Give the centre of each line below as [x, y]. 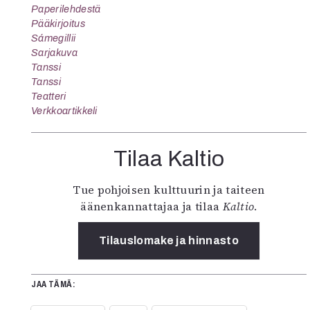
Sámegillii [54, 38]
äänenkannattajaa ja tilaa [152, 206]
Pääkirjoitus [58, 24]
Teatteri [49, 96]
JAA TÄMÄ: [53, 284]
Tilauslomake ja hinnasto [169, 240]
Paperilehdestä [66, 9]
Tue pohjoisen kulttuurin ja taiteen [169, 190]
